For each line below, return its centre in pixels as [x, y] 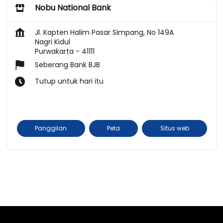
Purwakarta [54, 51]
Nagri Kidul [53, 42]
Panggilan [51, 128]
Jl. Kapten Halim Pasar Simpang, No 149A [104, 32]
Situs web [174, 128]
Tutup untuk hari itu [69, 81]
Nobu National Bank [73, 7]
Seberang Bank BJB [67, 64]
